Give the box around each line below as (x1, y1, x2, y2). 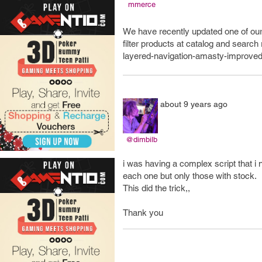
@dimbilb (126, 135, 157, 144)
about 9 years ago (160, 99, 227, 109)
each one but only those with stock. (123, 171, 257, 181)
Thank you (123, 208, 163, 218)
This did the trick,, (123, 183, 190, 193)
